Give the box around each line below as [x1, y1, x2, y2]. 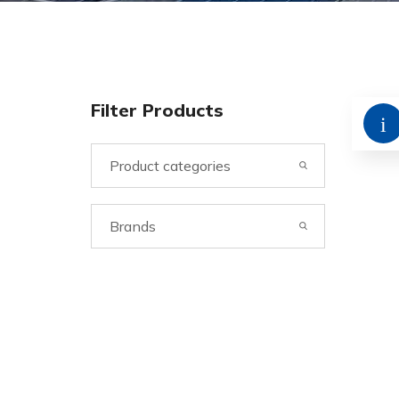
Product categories [110, 157, 231, 175]
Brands [110, 217, 156, 235]
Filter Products [91, 99, 224, 121]
